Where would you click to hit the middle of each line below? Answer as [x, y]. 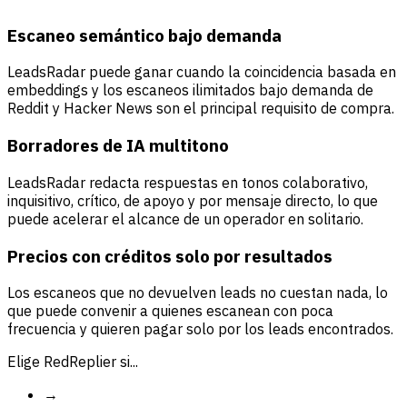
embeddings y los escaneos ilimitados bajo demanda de [190, 90]
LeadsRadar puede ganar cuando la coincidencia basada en [202, 72]
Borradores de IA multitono [118, 146]
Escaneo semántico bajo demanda [144, 35]
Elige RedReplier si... [73, 362]
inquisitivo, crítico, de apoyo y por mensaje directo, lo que [193, 200]
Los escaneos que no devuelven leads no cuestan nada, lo [198, 293]
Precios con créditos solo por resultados [170, 256]
